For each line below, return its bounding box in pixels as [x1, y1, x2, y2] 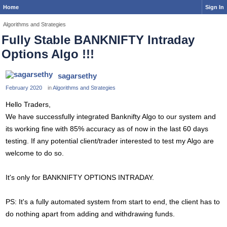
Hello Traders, [6, 100, 51, 108]
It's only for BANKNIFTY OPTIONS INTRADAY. [6, 173, 154, 181]
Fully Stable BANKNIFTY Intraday [2, 33, 195, 47]
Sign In [205, 4, 224, 10]
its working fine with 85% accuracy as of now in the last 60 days [6, 125, 208, 133]
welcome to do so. [6, 149, 64, 157]
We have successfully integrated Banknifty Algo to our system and [6, 112, 216, 121]
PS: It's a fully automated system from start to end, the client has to [6, 198, 220, 206]
